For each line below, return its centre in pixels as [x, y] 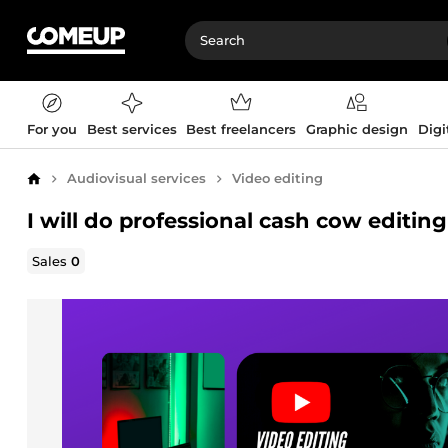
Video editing [277, 178]
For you [52, 129]
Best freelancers [241, 129]
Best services [131, 129]
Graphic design [356, 129]
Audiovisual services [136, 178]
